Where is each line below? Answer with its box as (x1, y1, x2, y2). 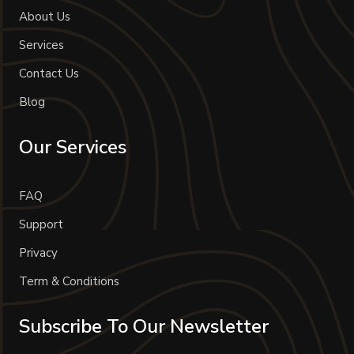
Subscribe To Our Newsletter (19, 313, 269, 339)
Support (19, 216, 63, 232)
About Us (19, 8, 70, 24)
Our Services (19, 134, 126, 160)
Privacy (19, 244, 58, 261)
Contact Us (19, 65, 79, 81)
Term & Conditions (19, 273, 119, 289)
